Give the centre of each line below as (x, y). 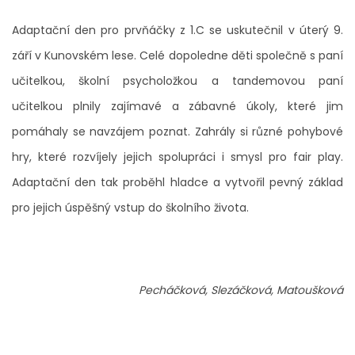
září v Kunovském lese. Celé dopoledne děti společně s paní (177, 55)
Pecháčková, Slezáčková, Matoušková (241, 290)
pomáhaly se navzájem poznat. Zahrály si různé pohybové (177, 132)
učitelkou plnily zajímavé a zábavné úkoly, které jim (177, 106)
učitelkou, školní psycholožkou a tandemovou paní (177, 81)
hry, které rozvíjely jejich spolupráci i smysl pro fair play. (177, 157)
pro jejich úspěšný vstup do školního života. (130, 208)
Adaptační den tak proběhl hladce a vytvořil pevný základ (177, 182)
